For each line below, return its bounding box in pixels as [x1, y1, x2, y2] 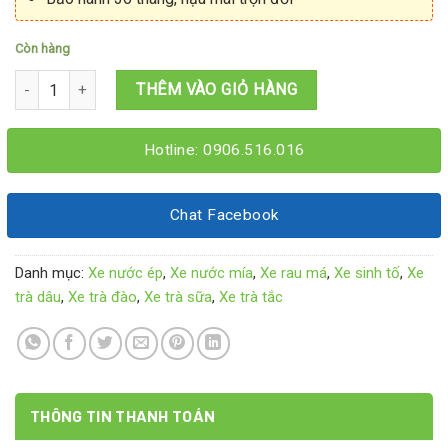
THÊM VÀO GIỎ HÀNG [136, 80, 298, 100]
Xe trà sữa [144, 288, 212, 307]
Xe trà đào [68, 288, 137, 307]
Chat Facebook [169, 205, 279, 224]
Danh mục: [15, 264, 88, 283]
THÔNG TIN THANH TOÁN [30, 406, 216, 426]
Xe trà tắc [219, 288, 283, 307]
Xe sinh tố [334, 264, 400, 283]
